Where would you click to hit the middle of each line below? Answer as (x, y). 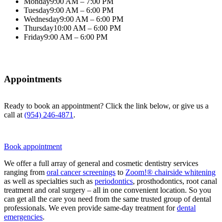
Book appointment (33, 147)
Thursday (39, 28)
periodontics (114, 181)
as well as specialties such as (49, 181)
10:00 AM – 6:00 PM (87, 28)
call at (14, 115)
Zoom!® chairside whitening (170, 172)
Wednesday (42, 19)
